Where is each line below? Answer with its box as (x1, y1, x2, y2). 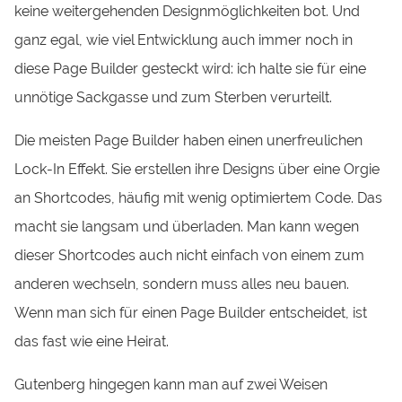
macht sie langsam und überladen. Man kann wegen (14, 218, 360, 236)
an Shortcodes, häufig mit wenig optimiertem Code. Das (14, 189, 383, 207)
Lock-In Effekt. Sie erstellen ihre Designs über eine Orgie (14, 161, 380, 179)
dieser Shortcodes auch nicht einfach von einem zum (14, 247, 365, 265)
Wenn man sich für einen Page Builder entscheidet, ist (14, 304, 368, 322)
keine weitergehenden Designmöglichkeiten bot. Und (14, 2, 361, 20)
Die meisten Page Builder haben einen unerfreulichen (14, 132, 363, 150)
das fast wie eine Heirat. (14, 333, 170, 351)
